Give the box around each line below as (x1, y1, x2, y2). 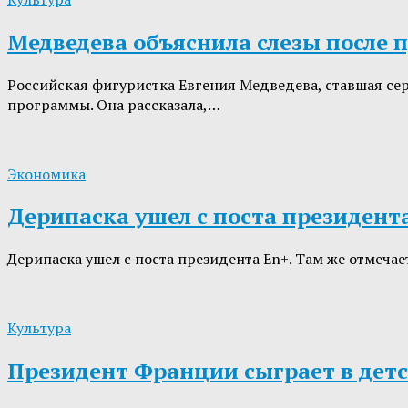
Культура (7, 318, 71, 339)
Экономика (7, 163, 86, 184)
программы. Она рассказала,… (7, 94, 220, 115)
